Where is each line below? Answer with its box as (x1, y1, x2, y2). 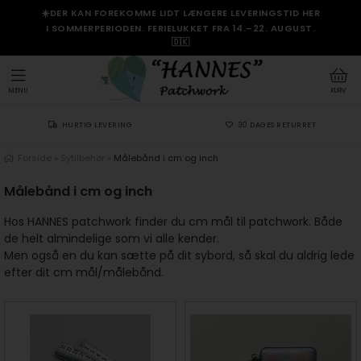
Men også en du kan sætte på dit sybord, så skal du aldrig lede (4, 247, 355, 263)
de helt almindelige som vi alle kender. (4, 230, 219, 247)
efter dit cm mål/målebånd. (4, 264, 164, 280)
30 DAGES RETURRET (237, 120, 316, 130)
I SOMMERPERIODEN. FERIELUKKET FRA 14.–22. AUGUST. (45, 22, 316, 35)
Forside (18, 151, 52, 164)
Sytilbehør (60, 151, 105, 164)
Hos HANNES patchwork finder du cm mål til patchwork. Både (4, 214, 342, 230)
